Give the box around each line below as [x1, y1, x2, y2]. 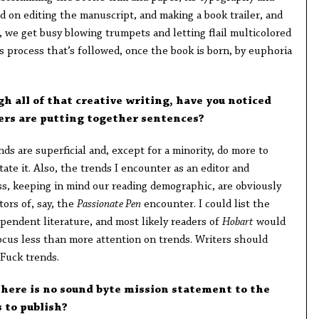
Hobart [221, 216, 253, 228]
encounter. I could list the [140, 199, 270, 210]
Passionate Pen [76, 199, 141, 210]
